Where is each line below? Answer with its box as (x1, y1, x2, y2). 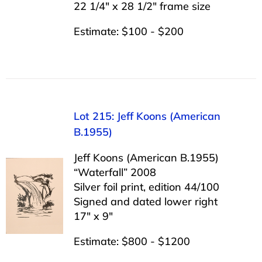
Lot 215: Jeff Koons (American (73, 109, 220, 123)
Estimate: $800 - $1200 (73, 234, 190, 248)
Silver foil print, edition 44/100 (73, 180, 219, 194)
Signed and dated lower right (73, 194, 218, 208)
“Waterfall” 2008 (73, 165, 156, 179)
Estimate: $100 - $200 (73, 24, 184, 38)
